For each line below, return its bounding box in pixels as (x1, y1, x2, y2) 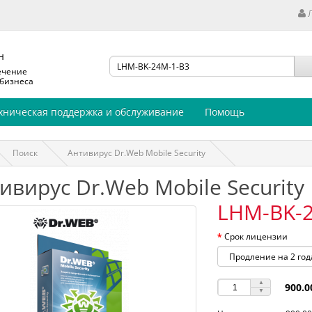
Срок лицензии (224, 231, 288, 243)
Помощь (205, 105, 244, 119)
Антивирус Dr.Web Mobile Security (68, 147, 205, 159)
